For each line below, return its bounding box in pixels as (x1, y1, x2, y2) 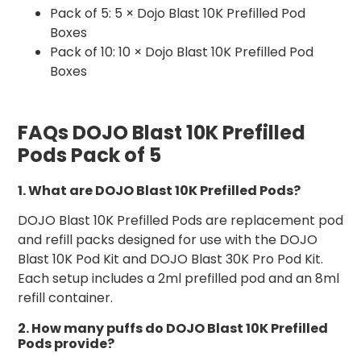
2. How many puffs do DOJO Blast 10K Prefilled (18, 319, 328, 338)
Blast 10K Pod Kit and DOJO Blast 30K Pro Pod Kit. (18, 250, 323, 269)
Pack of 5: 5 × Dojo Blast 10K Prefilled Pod (50, 4, 305, 23)
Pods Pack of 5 (18, 142, 161, 169)
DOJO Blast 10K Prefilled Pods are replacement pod (18, 211, 343, 230)
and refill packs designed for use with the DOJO (18, 230, 317, 250)
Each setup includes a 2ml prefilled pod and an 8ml (18, 269, 339, 288)
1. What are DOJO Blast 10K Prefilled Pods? (18, 181, 301, 201)
